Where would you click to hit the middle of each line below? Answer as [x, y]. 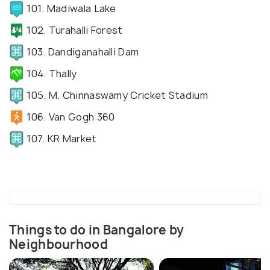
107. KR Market [61, 138]
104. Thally [51, 73]
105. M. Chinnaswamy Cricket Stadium [116, 95]
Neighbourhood [58, 244]
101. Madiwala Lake [70, 8]
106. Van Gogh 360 [70, 117]
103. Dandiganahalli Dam [82, 52]
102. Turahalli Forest [74, 30]
